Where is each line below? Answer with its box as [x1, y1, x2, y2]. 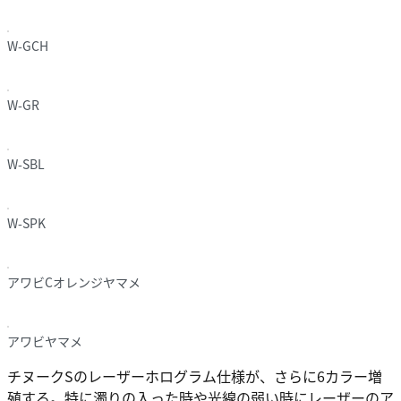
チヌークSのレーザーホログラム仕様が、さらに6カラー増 [7, 364, 382, 387]
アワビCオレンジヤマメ [7, 272, 141, 291]
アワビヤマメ [7, 331, 82, 350]
